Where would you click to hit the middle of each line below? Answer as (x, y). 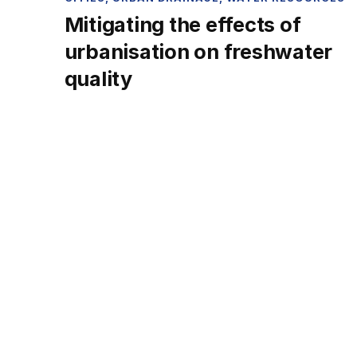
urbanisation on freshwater (198, 51)
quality (98, 78)
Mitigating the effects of (182, 24)
